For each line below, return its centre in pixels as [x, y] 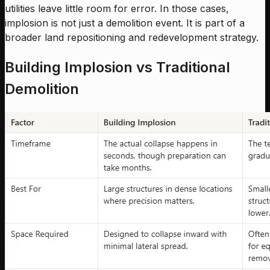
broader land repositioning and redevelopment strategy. [132, 37]
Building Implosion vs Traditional [118, 67]
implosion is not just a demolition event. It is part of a [125, 23]
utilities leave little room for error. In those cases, [117, 8]
